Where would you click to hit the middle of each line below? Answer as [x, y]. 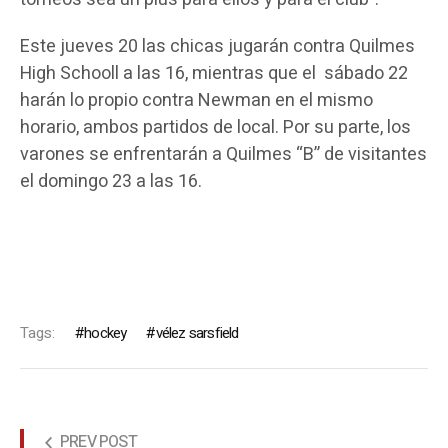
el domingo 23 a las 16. [110, 182]
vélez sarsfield [197, 333]
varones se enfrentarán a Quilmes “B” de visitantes [223, 155]
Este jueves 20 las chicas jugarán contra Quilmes [217, 47]
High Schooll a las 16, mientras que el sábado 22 [213, 74]
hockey [105, 333]
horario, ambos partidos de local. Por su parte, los [215, 128]
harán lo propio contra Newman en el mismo [196, 101]
